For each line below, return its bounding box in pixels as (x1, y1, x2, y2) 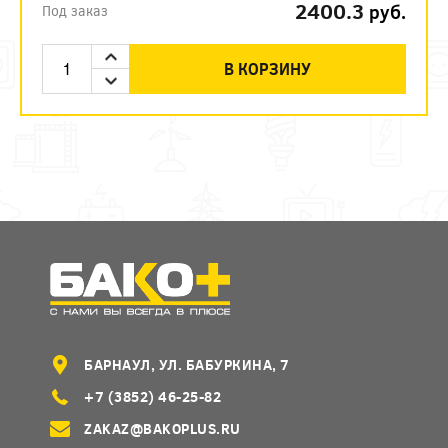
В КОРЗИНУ (224, 58, 311, 79)
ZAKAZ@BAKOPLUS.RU (84, 419, 241, 438)
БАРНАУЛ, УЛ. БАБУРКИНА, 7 (84, 355, 290, 374)
